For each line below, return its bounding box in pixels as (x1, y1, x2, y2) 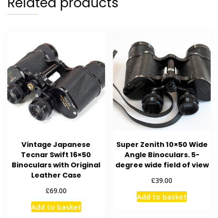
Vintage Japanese (21, 139, 91, 149)
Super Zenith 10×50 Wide (116, 139, 208, 149)
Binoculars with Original (12, 160, 101, 170)
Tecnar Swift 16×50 (21, 149, 91, 160)
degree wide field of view (115, 160, 209, 170)
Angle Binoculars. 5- (124, 149, 200, 160)
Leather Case (31, 170, 81, 180)
